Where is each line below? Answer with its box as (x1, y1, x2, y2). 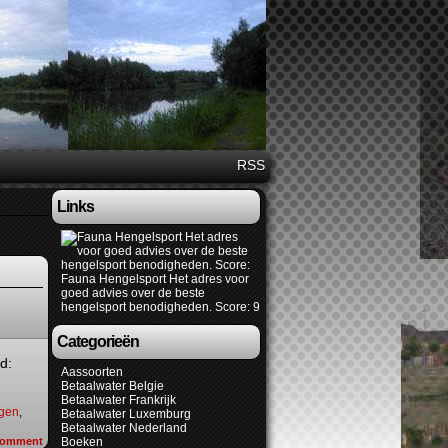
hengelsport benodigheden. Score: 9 (61, 300, 260, 314)
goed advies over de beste (61, 286, 205, 300)
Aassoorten (61, 365, 123, 379)
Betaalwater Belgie (61, 379, 164, 393)
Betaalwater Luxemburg (61, 407, 191, 421)
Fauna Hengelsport (61, 272, 166, 286)
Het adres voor (166, 272, 249, 286)
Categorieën (57, 333, 139, 350)
